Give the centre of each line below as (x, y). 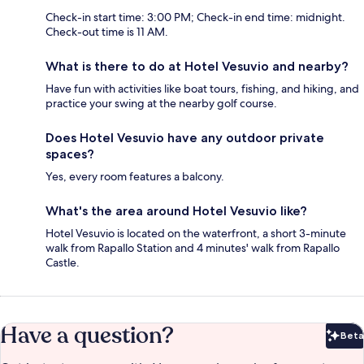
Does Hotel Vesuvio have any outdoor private (185, 138)
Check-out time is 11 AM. (107, 32)
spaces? (70, 154)
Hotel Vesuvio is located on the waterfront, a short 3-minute (196, 234)
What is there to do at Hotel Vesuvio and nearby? (197, 67)
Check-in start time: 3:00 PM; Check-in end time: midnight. (195, 17)
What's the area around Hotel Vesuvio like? (176, 211)
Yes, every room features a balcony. (135, 177)
